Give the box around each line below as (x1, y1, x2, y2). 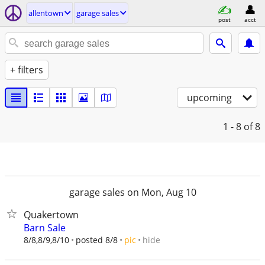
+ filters (10, 63, 43, 76)
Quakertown (24, 208, 79, 221)
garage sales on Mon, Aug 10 (69, 186, 196, 199)
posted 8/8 (76, 234, 118, 245)
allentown (28, 8, 63, 18)
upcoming (187, 91, 232, 104)
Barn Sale (24, 221, 66, 234)
